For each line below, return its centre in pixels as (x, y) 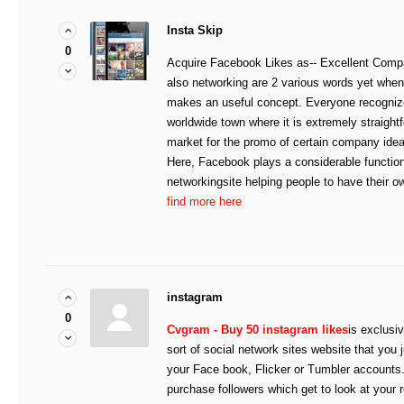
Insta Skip (195, 31)
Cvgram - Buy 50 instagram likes (257, 330)
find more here (204, 202)
